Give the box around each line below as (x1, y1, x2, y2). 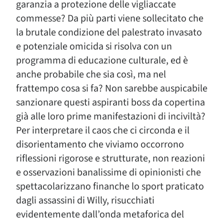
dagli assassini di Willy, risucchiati (16, 193, 154, 207)
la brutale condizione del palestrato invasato (16, 25, 202, 39)
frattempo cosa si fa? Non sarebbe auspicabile (16, 81, 207, 95)
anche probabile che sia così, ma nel (16, 67, 166, 81)
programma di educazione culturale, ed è (16, 53, 188, 67)
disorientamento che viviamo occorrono (16, 137, 184, 151)
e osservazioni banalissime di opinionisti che (16, 165, 201, 179)
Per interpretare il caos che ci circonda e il (16, 123, 189, 137)
